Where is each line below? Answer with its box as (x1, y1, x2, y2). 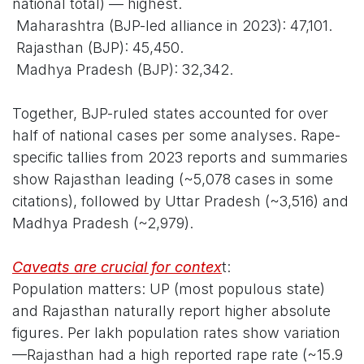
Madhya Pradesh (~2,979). (12, 214, 193, 232)
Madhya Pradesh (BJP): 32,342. (12, 61, 233, 79)
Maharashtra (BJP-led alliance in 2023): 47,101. (12, 17, 332, 35)
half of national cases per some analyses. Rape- (12, 127, 340, 145)
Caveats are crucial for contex (12, 258, 222, 276)
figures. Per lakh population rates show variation (12, 324, 340, 342)
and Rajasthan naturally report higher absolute (12, 302, 331, 320)
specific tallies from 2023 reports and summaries (12, 149, 348, 167)
